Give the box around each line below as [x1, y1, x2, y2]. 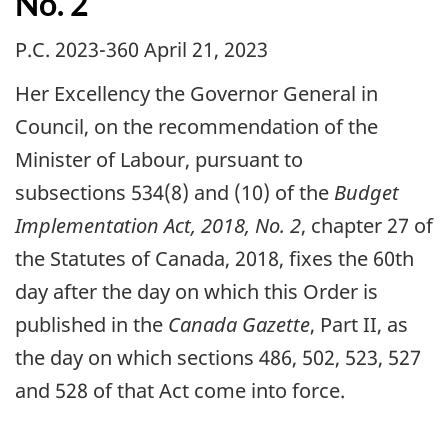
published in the [15, 311, 168, 339]
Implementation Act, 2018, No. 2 [15, 212, 301, 240]
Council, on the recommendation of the [15, 113, 378, 141]
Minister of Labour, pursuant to [15, 146, 303, 174]
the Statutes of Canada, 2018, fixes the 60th [15, 245, 414, 273]
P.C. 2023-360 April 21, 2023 [15, 35, 268, 63]
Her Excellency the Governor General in [15, 80, 378, 108]
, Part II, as [310, 311, 408, 339]
